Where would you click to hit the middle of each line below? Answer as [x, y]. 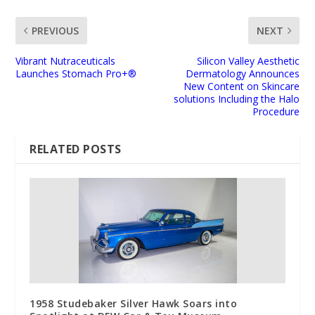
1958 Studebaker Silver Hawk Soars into [134, 304]
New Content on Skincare [241, 86]
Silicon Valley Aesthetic [248, 61]
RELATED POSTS [76, 149]
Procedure [276, 112]
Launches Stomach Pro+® [76, 74]
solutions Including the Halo [236, 99]
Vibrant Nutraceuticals [66, 61]
